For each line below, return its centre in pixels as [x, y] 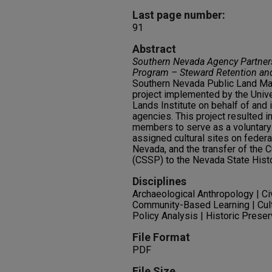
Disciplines [159, 181]
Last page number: [179, 15]
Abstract [154, 49]
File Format [161, 237]
